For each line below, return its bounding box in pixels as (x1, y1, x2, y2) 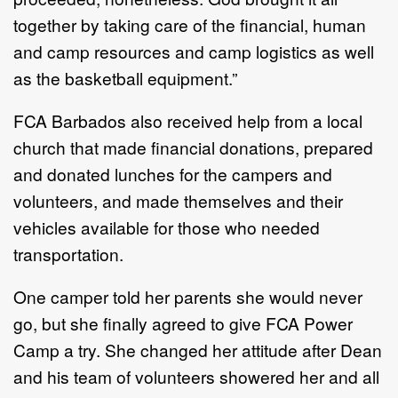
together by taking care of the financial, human (13, 12, 366, 36)
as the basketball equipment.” (13, 65, 237, 90)
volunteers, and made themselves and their (13, 187, 343, 212)
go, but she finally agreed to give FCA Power (13, 310, 353, 335)
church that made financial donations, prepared (13, 134, 373, 159)
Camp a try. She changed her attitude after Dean (13, 337, 382, 362)
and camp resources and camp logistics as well (13, 38, 374, 63)
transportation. (13, 241, 123, 266)
